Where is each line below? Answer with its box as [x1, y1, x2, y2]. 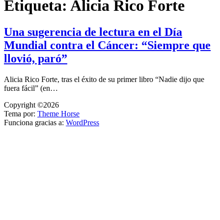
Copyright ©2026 [4, 100, 59, 109]
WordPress [66, 118, 99, 127]
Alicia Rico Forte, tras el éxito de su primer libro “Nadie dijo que [4, 75, 204, 83]
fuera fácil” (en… [4, 83, 58, 92]
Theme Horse [37, 109, 80, 118]
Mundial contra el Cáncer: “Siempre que [4, 38, 211, 52]
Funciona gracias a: [4, 118, 66, 127]
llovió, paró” [4, 52, 67, 65]
